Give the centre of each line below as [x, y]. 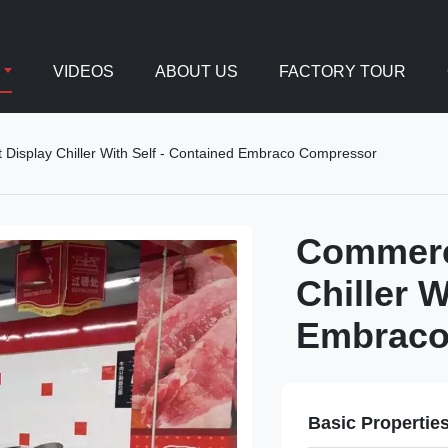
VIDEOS [83, 71]
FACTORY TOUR [342, 71]
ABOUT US [196, 71]
